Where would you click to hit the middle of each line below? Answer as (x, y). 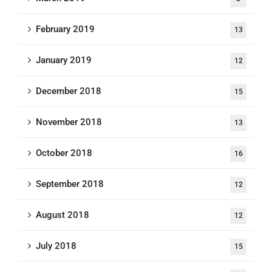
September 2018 (70, 184)
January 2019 (64, 60)
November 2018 (69, 122)
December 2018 (69, 91)
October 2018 (64, 153)
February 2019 (65, 29)
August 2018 (63, 215)
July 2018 (56, 246)
